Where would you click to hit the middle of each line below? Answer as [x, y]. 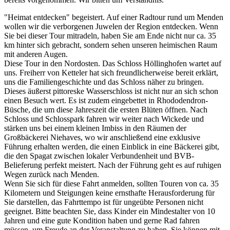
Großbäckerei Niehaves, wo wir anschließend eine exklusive [102, 137]
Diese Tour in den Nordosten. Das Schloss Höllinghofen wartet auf [113, 63]
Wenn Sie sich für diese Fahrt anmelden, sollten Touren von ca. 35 [111, 183]
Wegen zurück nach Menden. [52, 174]
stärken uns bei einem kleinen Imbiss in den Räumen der [95, 128]
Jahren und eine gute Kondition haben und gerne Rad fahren [102, 220]
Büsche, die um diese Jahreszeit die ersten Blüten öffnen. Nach [106, 109]
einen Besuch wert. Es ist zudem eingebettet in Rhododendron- [106, 100]
